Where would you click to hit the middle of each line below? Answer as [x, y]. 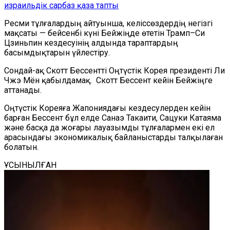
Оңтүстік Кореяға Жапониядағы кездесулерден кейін [107, 108]
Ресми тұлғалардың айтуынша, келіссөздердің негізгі [108, 23]
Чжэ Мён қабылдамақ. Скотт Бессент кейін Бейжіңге [108, 80]
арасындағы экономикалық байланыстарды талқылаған [113, 137]
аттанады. [23, 90]
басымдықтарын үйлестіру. [57, 53]
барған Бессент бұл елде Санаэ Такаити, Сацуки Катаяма [113, 118]
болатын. [21, 147]
